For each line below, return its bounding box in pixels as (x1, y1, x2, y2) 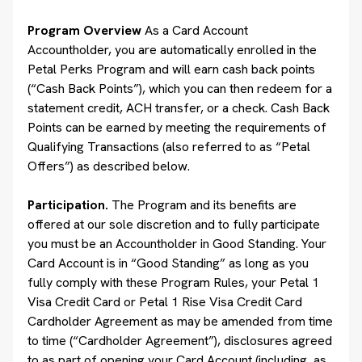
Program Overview (27, 22, 141, 39)
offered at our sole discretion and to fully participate (27, 216, 320, 233)
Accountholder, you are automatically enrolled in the (27, 41, 317, 58)
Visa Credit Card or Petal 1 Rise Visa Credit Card (27, 293, 302, 310)
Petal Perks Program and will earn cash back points (27, 61, 315, 78)
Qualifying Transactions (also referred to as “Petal (27, 138, 310, 155)
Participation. (27, 196, 112, 213)
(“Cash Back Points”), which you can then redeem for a (27, 80, 332, 97)
